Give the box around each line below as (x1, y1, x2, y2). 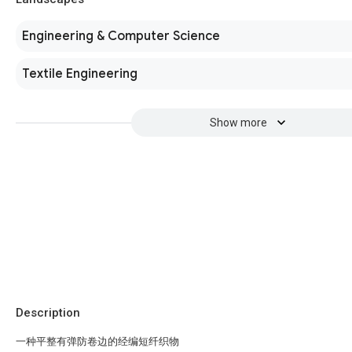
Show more (209, 116, 267, 129)
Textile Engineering (22, 66, 137, 82)
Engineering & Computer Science (22, 28, 220, 44)
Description (16, 306, 80, 320)
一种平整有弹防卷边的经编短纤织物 (16, 335, 179, 347)
